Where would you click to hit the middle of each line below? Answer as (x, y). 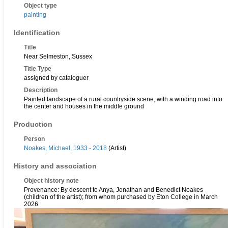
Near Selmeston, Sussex (58, 57)
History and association (55, 166)
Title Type (38, 69)
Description (41, 90)
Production (33, 124)
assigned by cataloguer (56, 78)
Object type (40, 6)
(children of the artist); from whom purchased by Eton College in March (121, 197)
